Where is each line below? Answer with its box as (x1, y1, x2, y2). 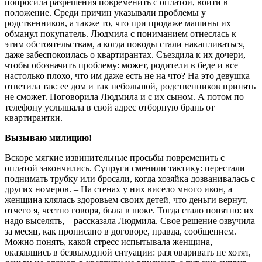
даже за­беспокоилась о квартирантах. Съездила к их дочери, (5, 50, 246, 60)
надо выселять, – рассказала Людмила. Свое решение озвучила (5, 216, 255, 226)
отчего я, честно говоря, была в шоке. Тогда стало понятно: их (5, 205, 254, 216)
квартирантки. (5, 113, 63, 123)
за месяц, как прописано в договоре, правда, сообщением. (5, 226, 236, 237)
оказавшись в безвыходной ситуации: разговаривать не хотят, (5, 247, 251, 258)
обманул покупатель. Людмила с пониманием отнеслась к (5, 29, 236, 39)
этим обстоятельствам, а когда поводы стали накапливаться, (5, 39, 245, 50)
